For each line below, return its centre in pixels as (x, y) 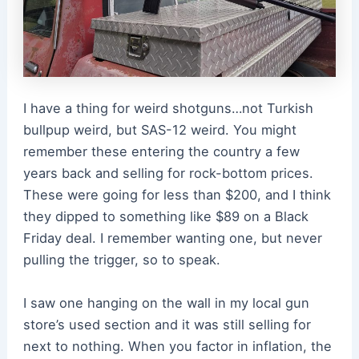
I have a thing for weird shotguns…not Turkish (168, 109)
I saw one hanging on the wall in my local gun (166, 303)
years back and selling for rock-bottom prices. (168, 173)
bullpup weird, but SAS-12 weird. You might (159, 130)
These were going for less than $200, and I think (177, 195)
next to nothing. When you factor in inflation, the (177, 346)
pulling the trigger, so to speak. (123, 260)
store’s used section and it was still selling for (167, 324)
